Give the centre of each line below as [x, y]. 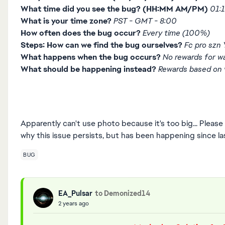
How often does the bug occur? [81, 33]
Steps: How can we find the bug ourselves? [101, 45]
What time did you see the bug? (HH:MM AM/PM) [114, 9]
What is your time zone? [66, 21]
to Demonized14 [123, 193]
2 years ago [74, 203]
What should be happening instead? [88, 69]
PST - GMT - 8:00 [145, 21]
